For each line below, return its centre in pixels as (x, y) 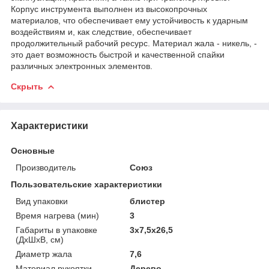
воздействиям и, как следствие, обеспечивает (101, 32)
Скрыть (27, 86)
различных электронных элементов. (82, 66)
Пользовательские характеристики (86, 184)
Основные (33, 150)
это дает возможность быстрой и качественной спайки (118, 54)
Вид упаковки (42, 201)
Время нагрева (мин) (57, 215)
